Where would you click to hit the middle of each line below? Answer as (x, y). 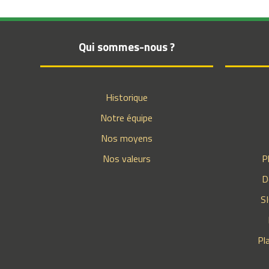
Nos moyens (126, 138)
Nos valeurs (126, 159)
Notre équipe (127, 118)
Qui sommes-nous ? (126, 47)
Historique (126, 97)
